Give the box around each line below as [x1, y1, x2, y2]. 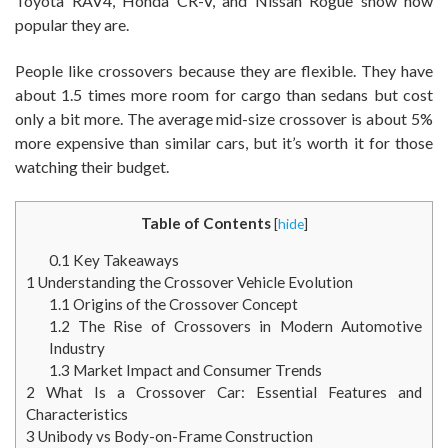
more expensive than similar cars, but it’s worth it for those [15, 132, 433, 152]
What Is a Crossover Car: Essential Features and [35, 382, 422, 401]
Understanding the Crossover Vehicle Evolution [35, 272, 353, 291]
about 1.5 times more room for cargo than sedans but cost [15, 84, 433, 104]
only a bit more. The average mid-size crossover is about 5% [15, 108, 433, 128]
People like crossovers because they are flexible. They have [15, 60, 433, 80]
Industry [48, 338, 105, 357]
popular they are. [15, 14, 129, 34]
